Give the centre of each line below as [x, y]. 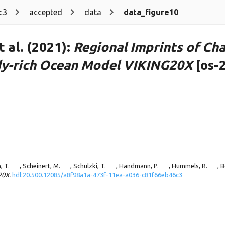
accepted [46, 12]
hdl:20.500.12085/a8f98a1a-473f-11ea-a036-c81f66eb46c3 [97, 175]
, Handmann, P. [137, 166]
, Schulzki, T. [88, 166]
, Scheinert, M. [40, 166]
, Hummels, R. [188, 166]
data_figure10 [151, 12]
